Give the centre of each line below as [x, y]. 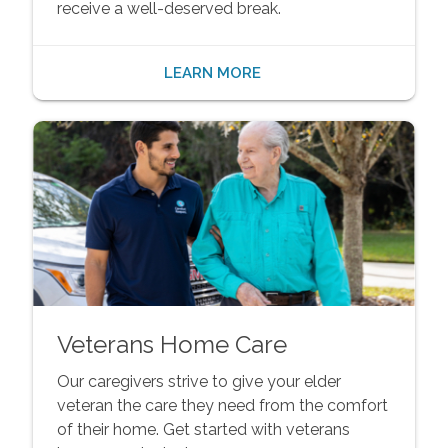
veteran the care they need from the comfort [222, 405]
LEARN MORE [212, 72]
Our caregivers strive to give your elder [198, 381]
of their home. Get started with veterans [203, 429]
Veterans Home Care [171, 344]
